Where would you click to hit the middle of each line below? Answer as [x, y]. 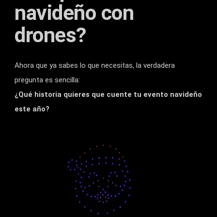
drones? [51, 35]
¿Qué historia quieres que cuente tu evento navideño [108, 95]
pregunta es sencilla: [47, 80]
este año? [32, 109]
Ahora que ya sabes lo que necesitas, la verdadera [95, 66]
